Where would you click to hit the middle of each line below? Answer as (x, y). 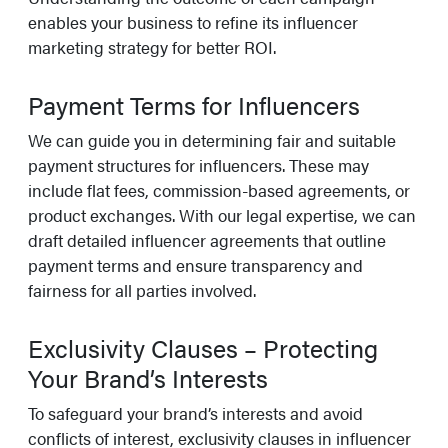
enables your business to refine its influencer (193, 22)
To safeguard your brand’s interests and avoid (195, 413)
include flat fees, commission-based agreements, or (219, 190)
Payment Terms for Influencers (194, 105)
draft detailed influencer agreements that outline (207, 240)
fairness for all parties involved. (142, 290)
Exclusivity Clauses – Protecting (203, 348)
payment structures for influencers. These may (198, 165)
